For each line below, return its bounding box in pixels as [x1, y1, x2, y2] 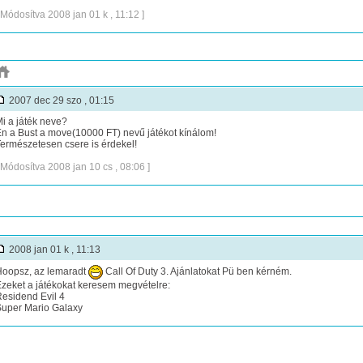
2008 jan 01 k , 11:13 [6, 244, 100, 255]
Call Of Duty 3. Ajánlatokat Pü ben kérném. [102, 266, 292, 278]
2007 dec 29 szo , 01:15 [6, 95, 114, 106]
